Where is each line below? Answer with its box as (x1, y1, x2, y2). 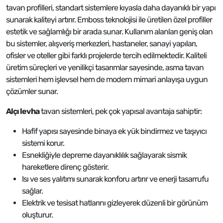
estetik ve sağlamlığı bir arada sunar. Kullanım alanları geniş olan (6, 27, 213, 36)
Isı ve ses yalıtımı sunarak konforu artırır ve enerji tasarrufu (22, 174, 209, 184)
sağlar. (22, 186, 43, 196)
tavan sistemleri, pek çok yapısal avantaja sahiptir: (39, 107, 202, 116)
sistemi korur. (22, 138, 64, 148)
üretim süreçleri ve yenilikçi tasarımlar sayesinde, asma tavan (6, 63, 204, 72)
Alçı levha (6, 107, 39, 116)
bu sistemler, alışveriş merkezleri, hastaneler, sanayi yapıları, (6, 39, 197, 48)
